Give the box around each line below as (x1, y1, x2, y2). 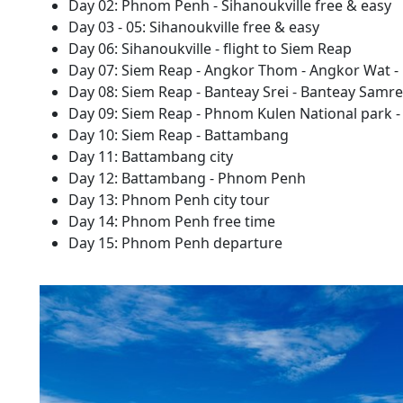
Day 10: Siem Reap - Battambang (68, 125, 289, 145)
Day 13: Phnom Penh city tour (68, 190, 270, 210)
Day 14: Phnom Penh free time (68, 211, 275, 231)
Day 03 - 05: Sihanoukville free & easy (68, 17, 319, 37)
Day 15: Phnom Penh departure (68, 233, 282, 253)
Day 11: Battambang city (68, 147, 233, 166)
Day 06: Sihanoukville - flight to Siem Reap (68, 39, 352, 58)
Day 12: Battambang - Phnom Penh (68, 168, 306, 188)
